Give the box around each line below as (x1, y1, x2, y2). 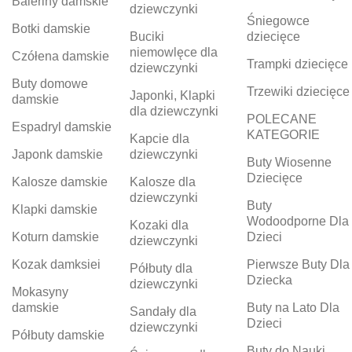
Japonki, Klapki (129, 88, 215, 102)
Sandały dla (129, 304, 196, 318)
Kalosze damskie (12, 174, 108, 189)
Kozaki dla (129, 218, 189, 232)
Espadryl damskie (12, 119, 112, 134)
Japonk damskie (12, 147, 103, 161)
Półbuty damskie (12, 328, 104, 342)
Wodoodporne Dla (247, 214, 350, 228)
